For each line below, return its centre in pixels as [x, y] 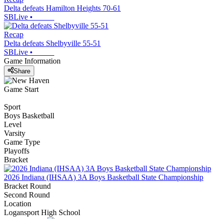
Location [18, 203]
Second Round [27, 195]
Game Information [32, 61]
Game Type [22, 142]
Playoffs [17, 151]
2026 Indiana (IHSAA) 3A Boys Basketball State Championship [104, 177]
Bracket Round [27, 186]
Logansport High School [42, 212]
